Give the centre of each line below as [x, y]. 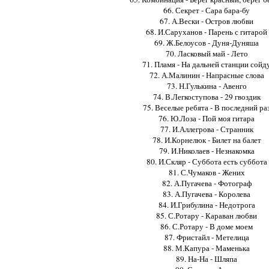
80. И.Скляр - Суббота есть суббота [207, 161]
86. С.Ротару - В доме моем [207, 226]
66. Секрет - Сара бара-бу [207, 10]
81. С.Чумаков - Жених [207, 172]
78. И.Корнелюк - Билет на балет [207, 140]
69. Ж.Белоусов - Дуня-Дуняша [207, 42]
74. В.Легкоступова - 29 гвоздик [207, 96]
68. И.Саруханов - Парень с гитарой [207, 32]
